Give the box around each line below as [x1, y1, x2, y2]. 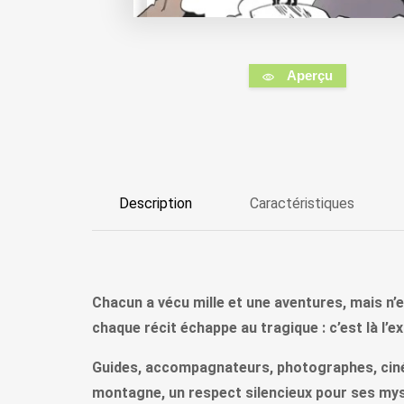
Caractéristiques [250, 195, 354, 213]
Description [119, 195, 192, 213]
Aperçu [286, 68, 333, 84]
